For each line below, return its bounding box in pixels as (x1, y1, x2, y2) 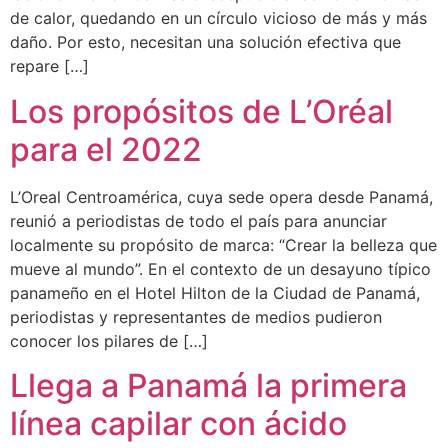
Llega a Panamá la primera (10, 365, 407, 405)
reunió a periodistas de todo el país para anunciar (10, 210, 387, 231)
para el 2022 (10, 129, 202, 169)
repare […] (10, 56, 89, 77)
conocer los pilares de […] (10, 330, 208, 351)
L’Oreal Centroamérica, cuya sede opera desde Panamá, (10, 186, 433, 207)
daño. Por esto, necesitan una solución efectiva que (10, 32, 401, 53)
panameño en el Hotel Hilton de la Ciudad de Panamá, (10, 282, 420, 303)
